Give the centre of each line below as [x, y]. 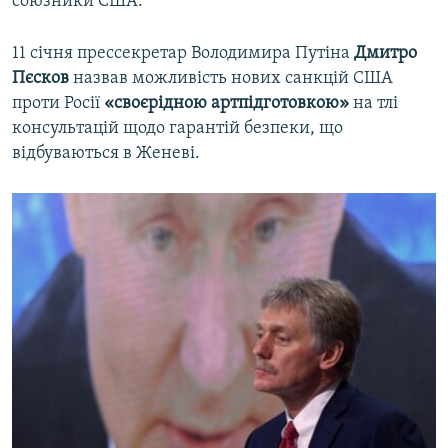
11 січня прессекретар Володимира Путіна [183, 54]
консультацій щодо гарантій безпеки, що [177, 129]
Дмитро [385, 54]
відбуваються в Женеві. [106, 154]
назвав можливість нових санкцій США [231, 79]
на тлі [373, 104]
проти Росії [58, 104]
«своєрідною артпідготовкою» [226, 104]
